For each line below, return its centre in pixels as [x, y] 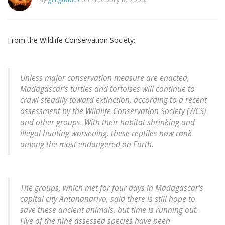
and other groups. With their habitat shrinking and [107, 123]
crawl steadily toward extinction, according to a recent [114, 100]
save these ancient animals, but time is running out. [109, 210]
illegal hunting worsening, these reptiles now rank [106, 134]
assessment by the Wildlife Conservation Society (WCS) [113, 111]
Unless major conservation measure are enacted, [105, 78]
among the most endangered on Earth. [87, 145]
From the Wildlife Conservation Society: [71, 40]
